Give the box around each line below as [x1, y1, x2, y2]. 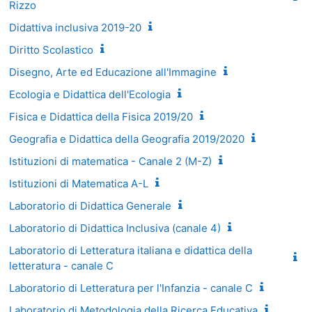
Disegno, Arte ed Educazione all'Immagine [9, 65, 217, 79]
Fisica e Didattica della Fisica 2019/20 [9, 109, 193, 123]
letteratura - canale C [9, 258, 114, 272]
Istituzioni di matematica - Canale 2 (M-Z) [9, 154, 212, 168]
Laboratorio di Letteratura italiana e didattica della [9, 243, 252, 257]
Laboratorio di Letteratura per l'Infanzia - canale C [9, 281, 253, 295]
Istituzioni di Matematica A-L [9, 176, 148, 190]
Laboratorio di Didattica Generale [9, 198, 171, 212]
